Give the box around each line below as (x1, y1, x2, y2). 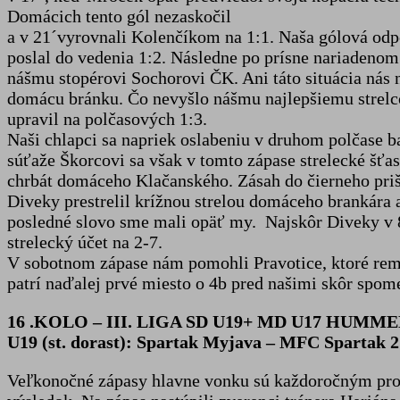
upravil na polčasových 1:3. (7, 108, 207, 129)
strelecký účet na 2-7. (7, 231, 162, 252)
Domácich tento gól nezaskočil (7, 5, 231, 26)
